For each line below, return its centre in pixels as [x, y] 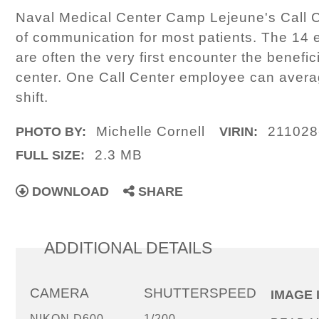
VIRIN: [239, 132]
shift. [32, 97]
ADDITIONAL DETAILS [129, 248]
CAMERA [60, 293]
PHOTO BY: [51, 132]
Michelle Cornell [151, 132]
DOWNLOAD [69, 192]
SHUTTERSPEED [200, 293]
